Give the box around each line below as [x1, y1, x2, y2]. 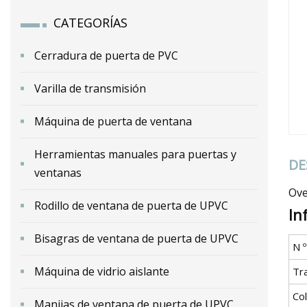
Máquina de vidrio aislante [34, 263, 169, 279]
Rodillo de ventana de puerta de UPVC [34, 197, 228, 213]
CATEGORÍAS [53, 14, 127, 31]
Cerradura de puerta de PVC [34, 47, 178, 63]
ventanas [34, 164, 82, 180]
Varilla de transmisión [34, 80, 146, 96]
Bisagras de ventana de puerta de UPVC [34, 230, 238, 246]
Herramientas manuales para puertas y [34, 146, 236, 162]
